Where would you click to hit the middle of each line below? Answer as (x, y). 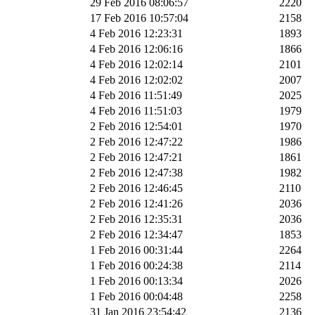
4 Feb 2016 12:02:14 (136, 64)
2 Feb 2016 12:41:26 (136, 203)
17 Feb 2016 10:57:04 (139, 18)
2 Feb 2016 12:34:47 (136, 234)
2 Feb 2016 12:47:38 (136, 172)
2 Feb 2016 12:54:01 (136, 126)
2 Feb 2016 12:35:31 (136, 219)
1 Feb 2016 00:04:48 (136, 296)
